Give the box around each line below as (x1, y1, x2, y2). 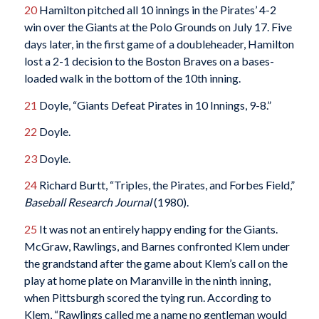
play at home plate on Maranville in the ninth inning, (23, 273, 271, 287)
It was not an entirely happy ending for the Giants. (36, 221, 278, 236)
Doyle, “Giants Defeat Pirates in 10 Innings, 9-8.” (36, 98, 271, 112)
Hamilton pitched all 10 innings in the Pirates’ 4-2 (36, 2, 276, 16)
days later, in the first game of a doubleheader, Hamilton (23, 36, 294, 51)
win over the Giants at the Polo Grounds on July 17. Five (23, 19, 292, 33)
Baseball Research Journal (23, 195, 154, 209)
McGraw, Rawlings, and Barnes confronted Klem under (23, 239, 290, 253)
